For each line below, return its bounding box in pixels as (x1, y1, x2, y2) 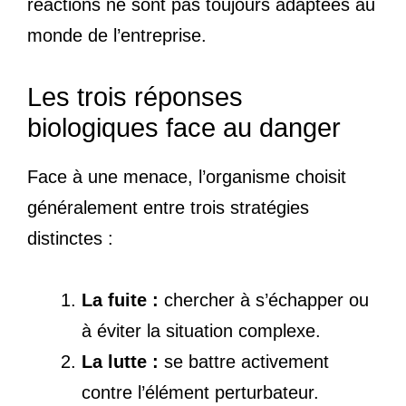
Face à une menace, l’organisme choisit (27, 166, 346, 187)
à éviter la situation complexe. (82, 320, 321, 341)
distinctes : (27, 227, 113, 248)
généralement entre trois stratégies (27, 197, 309, 217)
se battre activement (159, 351, 329, 372)
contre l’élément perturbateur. (82, 382, 319, 402)
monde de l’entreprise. (27, 24, 207, 45)
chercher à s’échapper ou (159, 289, 369, 310)
